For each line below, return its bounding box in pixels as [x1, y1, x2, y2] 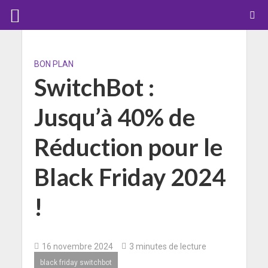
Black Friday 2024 [33, 162, 226, 191]
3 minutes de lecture [129, 241, 206, 251]
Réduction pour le [33, 132, 223, 162]
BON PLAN [33, 59, 74, 69]
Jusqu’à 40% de [33, 102, 195, 132]
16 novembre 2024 [41, 241, 113, 251]
